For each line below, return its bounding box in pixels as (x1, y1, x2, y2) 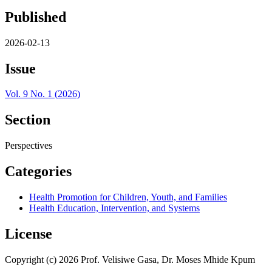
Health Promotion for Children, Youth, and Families (29, 192, 227, 203)
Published (5, 8, 66, 25)
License (5, 225, 52, 242)
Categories (5, 163, 72, 180)
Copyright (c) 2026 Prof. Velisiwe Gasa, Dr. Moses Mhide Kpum (5, 254, 255, 265)
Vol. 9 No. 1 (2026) (5, 89, 80, 100)
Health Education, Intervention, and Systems (29, 203, 200, 214)
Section (5, 112, 50, 128)
